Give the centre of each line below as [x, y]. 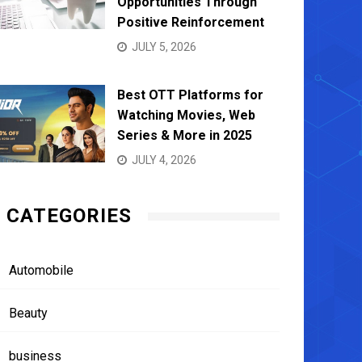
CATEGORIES [69, 215]
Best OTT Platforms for [190, 95]
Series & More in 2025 [185, 135]
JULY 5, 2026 [164, 46]
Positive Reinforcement [191, 22]
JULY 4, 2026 [164, 160]
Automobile [41, 270]
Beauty [28, 313]
